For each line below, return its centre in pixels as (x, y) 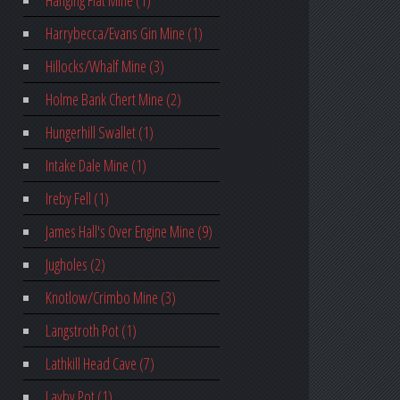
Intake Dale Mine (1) (96, 166)
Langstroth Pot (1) (91, 331)
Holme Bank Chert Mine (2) (113, 100)
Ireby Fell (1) (77, 199)
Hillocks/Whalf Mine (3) (104, 67)
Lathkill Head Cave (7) (100, 364)
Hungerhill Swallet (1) (99, 133)
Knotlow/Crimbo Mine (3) (110, 298)
